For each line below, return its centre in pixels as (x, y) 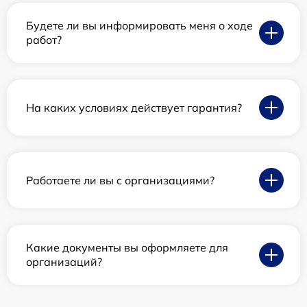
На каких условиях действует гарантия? (134, 107)
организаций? (64, 262)
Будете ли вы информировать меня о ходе (139, 26)
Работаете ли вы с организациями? (120, 180)
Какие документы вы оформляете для (127, 248)
